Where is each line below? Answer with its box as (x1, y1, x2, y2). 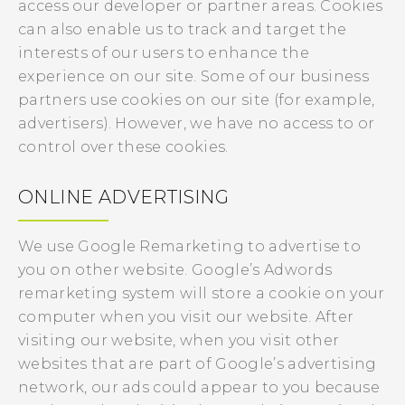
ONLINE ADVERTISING (18, 186, 230, 208)
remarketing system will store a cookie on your (18, 285, 385, 302)
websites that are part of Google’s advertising (18, 355, 377, 372)
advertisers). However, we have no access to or (18, 115, 375, 132)
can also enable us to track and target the (18, 21, 347, 38)
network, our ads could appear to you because (18, 379, 381, 396)
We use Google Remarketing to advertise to (18, 238, 362, 255)
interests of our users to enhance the (18, 44, 309, 61)
